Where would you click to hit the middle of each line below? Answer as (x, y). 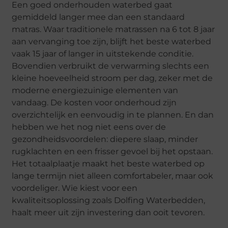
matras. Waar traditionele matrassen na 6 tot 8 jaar (113, 29)
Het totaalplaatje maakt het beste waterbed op (108, 163)
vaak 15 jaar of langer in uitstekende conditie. (103, 53)
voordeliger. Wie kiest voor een (75, 188)
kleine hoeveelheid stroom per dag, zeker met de (112, 78)
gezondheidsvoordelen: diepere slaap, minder (105, 139)
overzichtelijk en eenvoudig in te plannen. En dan (113, 115)
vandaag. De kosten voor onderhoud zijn (94, 102)
